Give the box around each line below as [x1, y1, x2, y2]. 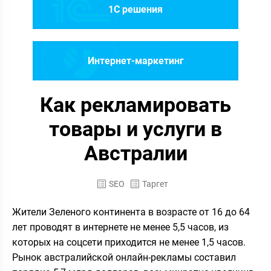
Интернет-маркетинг [87, 54, 184, 67]
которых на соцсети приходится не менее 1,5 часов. [12, 237, 246, 248]
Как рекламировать [40, 93, 231, 117]
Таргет [142, 179, 168, 189]
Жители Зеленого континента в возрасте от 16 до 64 [12, 206, 250, 218]
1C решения [108, 3, 163, 15]
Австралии [83, 141, 188, 165]
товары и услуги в [49, 117, 222, 141]
